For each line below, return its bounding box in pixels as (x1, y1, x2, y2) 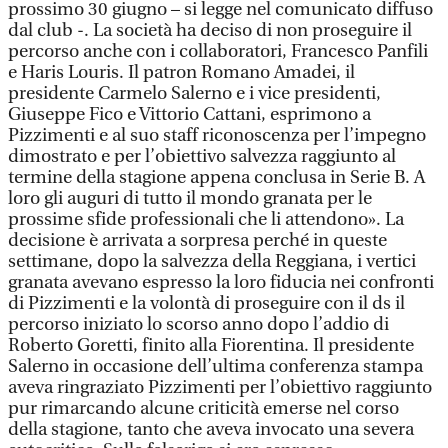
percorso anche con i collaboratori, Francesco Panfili (8, 41, 428, 62)
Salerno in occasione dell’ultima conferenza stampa (8, 356, 423, 377)
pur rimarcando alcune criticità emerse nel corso (8, 398, 399, 419)
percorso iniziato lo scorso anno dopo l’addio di (8, 314, 389, 335)
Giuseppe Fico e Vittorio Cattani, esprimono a (8, 104, 371, 125)
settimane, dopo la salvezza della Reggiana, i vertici (8, 251, 416, 272)
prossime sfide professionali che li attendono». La (8, 209, 404, 230)
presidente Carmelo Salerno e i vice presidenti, (8, 83, 381, 104)
